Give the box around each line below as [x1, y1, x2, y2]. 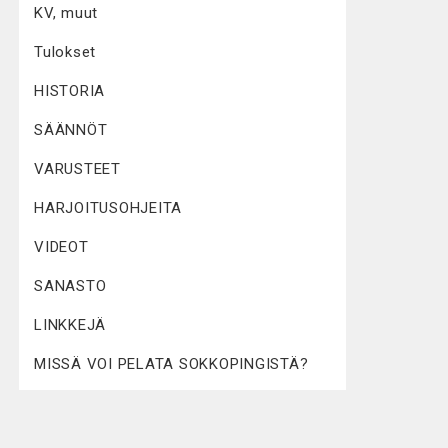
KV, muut [34, 3, 98, 22]
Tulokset [34, 42, 96, 61]
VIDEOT [34, 237, 89, 256]
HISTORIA [34, 81, 105, 100]
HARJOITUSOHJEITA [34, 198, 182, 217]
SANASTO [34, 276, 107, 295]
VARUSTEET [34, 159, 121, 178]
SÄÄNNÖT [34, 120, 108, 139]
